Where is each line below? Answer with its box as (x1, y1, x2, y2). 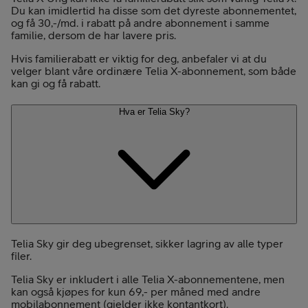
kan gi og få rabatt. (11, 77, 100, 90)
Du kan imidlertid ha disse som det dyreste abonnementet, (11, 4, 296, 17)
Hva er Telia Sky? (118, 106, 190, 117)
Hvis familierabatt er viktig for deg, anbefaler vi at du (11, 52, 267, 65)
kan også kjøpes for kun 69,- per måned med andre (11, 285, 261, 298)
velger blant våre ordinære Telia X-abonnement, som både (11, 65, 296, 78)
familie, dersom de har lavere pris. (11, 29, 176, 42)
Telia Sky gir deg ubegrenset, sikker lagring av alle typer (11, 236, 283, 250)
